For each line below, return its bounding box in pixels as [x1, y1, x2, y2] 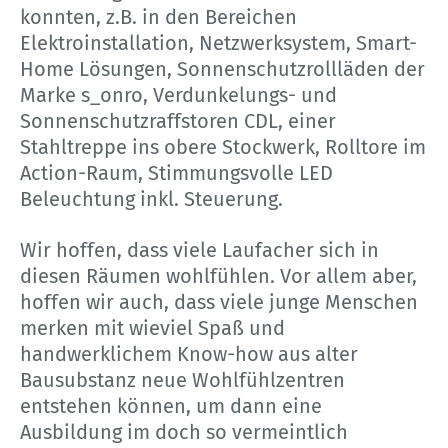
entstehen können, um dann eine [20, 393, 322, 418]
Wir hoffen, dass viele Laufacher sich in [20, 237, 379, 262]
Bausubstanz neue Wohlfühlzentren [20, 367, 345, 392]
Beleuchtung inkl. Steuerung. [20, 186, 283, 211]
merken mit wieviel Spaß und [20, 315, 285, 340]
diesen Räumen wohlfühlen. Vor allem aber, [20, 263, 417, 288]
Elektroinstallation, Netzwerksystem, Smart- [20, 30, 417, 55]
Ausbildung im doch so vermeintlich [20, 419, 348, 444]
